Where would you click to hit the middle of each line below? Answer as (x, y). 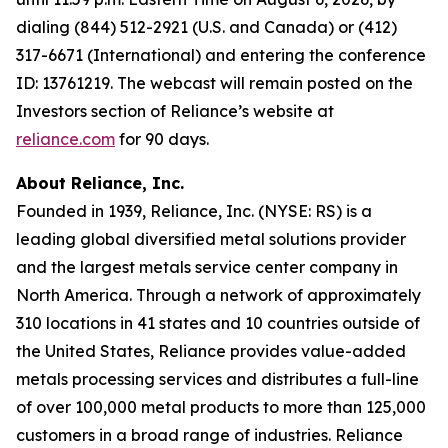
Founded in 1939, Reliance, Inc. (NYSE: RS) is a (194, 211)
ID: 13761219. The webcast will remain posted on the (214, 83)
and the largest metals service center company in (207, 267)
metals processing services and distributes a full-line (217, 379)
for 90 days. (162, 139)
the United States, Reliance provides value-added (211, 351)
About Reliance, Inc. (100, 183)
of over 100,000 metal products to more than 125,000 (221, 407)
